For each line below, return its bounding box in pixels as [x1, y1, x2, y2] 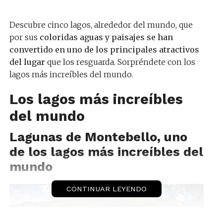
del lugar [9, 56, 45, 67]
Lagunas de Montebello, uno [9, 129, 187, 144]
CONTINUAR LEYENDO [66, 184, 147, 193]
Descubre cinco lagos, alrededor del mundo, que [9, 19, 193, 30]
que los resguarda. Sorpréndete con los [45, 56, 195, 67]
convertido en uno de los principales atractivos [9, 44, 199, 55]
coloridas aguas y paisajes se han [39, 32, 173, 42]
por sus [9, 32, 40, 42]
